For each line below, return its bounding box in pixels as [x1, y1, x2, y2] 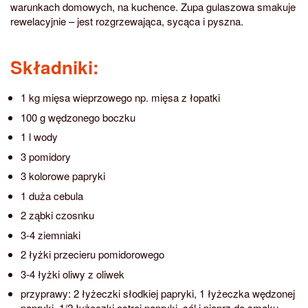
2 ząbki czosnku [21, 208, 94, 223]
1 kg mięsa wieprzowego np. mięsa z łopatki [21, 90, 220, 105]
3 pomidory [21, 148, 71, 164]
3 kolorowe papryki [21, 168, 105, 184]
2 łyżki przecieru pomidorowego [21, 247, 164, 262]
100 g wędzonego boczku [21, 109, 135, 124]
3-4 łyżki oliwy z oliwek [21, 266, 124, 281]
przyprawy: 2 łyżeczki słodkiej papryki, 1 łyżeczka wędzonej [21, 286, 295, 301]
